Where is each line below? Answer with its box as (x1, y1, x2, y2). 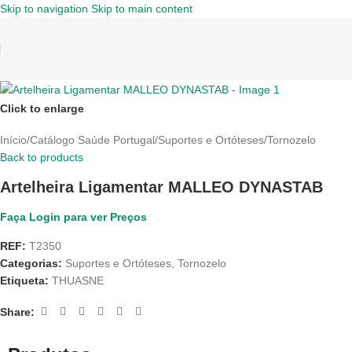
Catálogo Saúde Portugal (30, 134, 155, 147)
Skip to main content (91, 2, 192, 15)
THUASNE (52, 274, 104, 288)
